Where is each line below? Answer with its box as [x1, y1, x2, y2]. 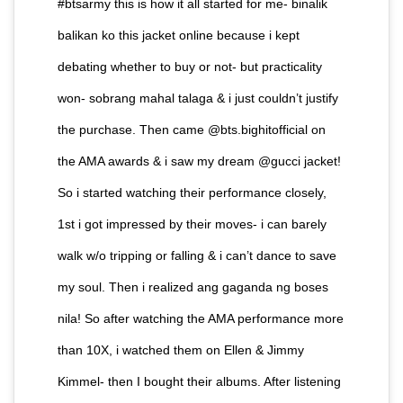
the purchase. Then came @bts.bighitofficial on [58, 121, 326, 137]
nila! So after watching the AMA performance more [58, 310, 344, 326]
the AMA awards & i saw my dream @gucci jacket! [58, 153, 341, 168]
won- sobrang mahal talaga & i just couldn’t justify [58, 90, 338, 105]
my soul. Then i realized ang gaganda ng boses [58, 279, 328, 294]
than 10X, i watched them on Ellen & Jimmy [58, 342, 304, 357]
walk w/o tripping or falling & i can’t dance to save [58, 247, 336, 263]
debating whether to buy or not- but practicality [58, 58, 322, 74]
